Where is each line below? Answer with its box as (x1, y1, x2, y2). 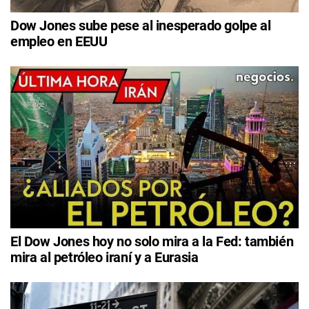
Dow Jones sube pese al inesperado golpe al (10, 17, 271, 34)
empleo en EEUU (10, 32, 108, 50)
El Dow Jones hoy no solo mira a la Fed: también (10, 233, 294, 250)
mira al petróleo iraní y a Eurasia (10, 249, 199, 266)
